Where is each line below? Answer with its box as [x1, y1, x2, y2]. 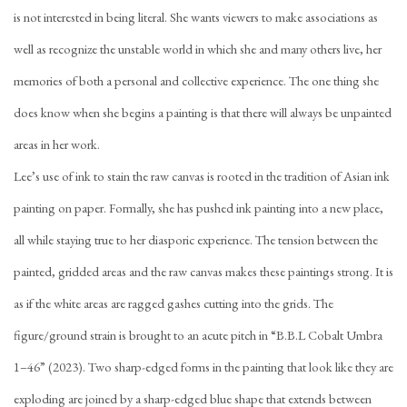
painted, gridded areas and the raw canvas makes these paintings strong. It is [14, 263, 393, 280]
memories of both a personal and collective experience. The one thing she [14, 72, 379, 89]
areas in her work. [14, 135, 103, 153]
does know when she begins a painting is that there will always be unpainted [14, 104, 392, 121]
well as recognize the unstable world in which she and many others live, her [14, 40, 382, 57]
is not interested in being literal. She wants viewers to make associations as [14, 8, 378, 25]
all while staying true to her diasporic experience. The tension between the [14, 231, 378, 248]
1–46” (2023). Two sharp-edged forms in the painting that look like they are [14, 358, 393, 375]
